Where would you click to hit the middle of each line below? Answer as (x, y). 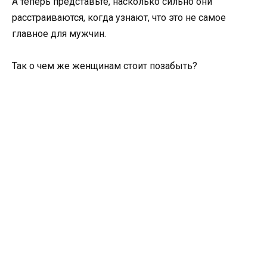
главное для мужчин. (60, 33)
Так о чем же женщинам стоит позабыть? (105, 66)
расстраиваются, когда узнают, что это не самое (119, 17)
